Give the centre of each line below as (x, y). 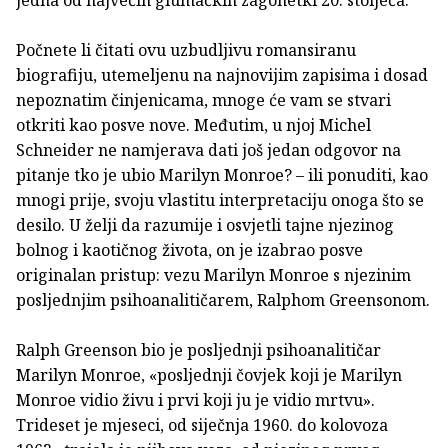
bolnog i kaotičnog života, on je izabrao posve (189, 249)
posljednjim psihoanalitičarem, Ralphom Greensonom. (223, 299)
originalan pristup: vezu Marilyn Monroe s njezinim (213, 274)
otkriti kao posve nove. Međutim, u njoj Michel (193, 124)
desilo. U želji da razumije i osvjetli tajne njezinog (205, 224)
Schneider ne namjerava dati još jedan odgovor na (208, 149)
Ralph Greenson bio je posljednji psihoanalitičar (198, 349)
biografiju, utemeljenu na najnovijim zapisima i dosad (222, 74)
